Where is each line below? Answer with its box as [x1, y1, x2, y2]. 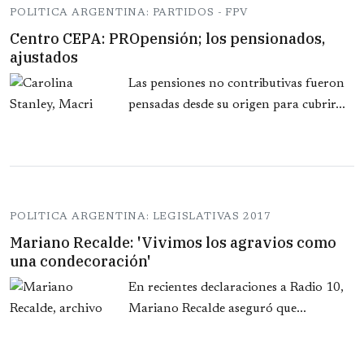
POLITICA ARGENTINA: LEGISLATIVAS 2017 [10, 211, 271, 223]
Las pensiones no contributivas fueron [128, 77, 344, 91]
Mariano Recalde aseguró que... [128, 302, 306, 316]
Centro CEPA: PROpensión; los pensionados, [10, 29, 325, 49]
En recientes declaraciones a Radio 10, [128, 281, 344, 295]
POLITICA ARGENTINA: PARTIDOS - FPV [10, 7, 248, 19]
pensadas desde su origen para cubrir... [128, 98, 345, 112]
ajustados [10, 48, 78, 67]
